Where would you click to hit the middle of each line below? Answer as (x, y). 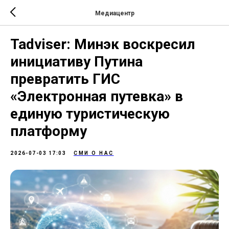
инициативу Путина (76, 62)
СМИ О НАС (94, 153)
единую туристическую (90, 114)
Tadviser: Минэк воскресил (103, 44)
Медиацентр (114, 13)
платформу (49, 131)
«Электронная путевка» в (97, 96)
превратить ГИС (65, 79)
